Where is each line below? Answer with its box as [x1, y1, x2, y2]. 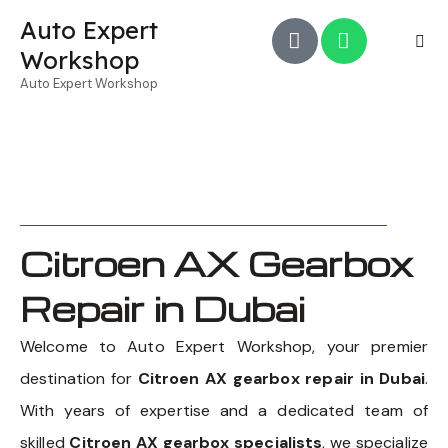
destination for [20, 368, 138, 390]
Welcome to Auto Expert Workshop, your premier [20, 336, 428, 358]
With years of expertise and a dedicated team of [20, 400, 428, 422]
